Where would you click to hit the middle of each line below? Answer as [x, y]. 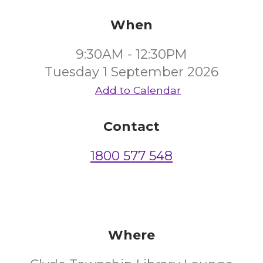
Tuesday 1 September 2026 [131, 72]
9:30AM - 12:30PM [131, 54]
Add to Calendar [138, 90]
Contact [131, 127]
